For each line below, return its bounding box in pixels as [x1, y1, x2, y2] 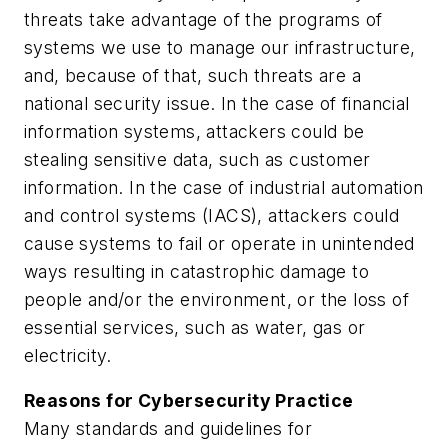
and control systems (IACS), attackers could [24, 204, 400, 226]
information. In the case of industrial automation [24, 176, 424, 198]
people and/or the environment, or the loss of [24, 288, 409, 310]
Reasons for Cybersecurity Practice [24, 390, 354, 412]
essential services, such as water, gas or [24, 316, 366, 338]
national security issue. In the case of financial [24, 92, 410, 114]
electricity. [24, 344, 112, 366]
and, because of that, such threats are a [24, 64, 361, 86]
